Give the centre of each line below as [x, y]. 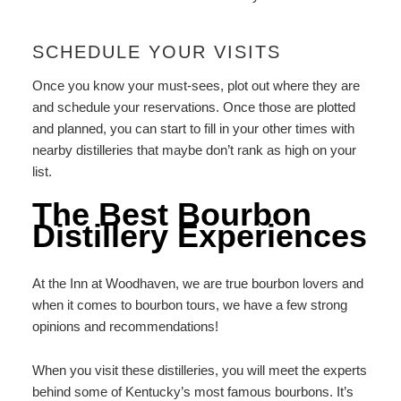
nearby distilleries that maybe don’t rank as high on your [194, 149]
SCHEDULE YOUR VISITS [156, 51]
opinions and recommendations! [125, 327]
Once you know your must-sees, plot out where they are [196, 85]
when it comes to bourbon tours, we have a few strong [189, 305]
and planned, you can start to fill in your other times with [193, 128]
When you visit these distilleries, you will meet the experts [199, 370]
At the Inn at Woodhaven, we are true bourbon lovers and [197, 284]
